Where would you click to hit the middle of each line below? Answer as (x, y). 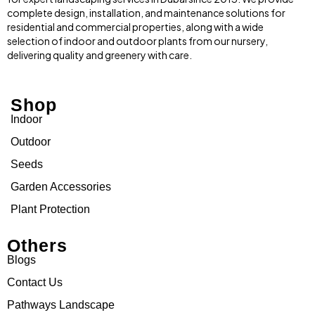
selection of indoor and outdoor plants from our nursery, (137, 41)
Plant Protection (50, 210)
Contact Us (35, 283)
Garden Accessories (61, 187)
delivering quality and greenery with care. (99, 55)
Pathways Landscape (61, 305)
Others (37, 246)
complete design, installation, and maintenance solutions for (146, 13)
